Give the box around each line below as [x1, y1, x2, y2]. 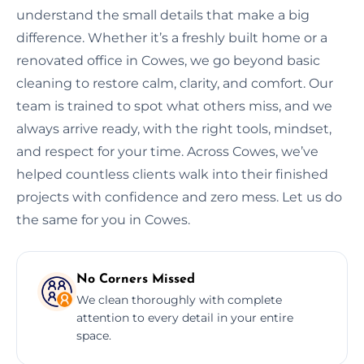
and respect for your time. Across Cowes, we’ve [16, 143, 318, 159]
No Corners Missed [76, 272, 195, 286]
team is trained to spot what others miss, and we [16, 97, 332, 114]
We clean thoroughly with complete [76, 292, 282, 307]
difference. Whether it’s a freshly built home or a [16, 29, 327, 45]
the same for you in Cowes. [16, 211, 190, 227]
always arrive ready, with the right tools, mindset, [16, 120, 331, 136]
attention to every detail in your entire [76, 310, 293, 325]
